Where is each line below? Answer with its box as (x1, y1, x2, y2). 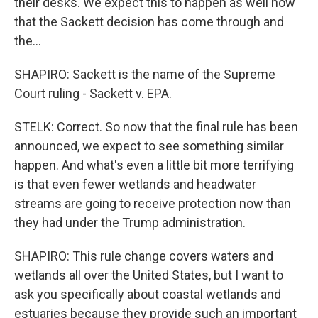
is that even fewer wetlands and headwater (14, 177, 256, 192)
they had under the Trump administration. (14, 215, 246, 230)
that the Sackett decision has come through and (14, 14, 284, 29)
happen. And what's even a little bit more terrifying (14, 158, 294, 172)
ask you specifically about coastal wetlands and (14, 287, 281, 302)
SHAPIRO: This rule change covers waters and (14, 248, 273, 263)
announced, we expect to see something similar (14, 138, 284, 153)
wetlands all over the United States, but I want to (14, 268, 283, 283)
